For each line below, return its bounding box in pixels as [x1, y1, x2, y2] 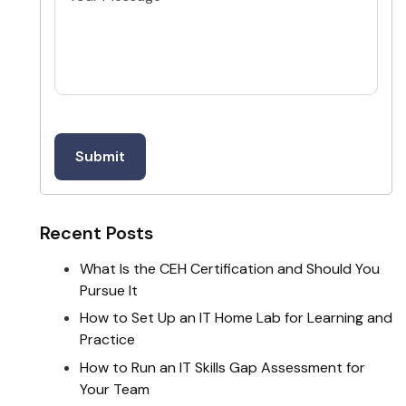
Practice [79, 330, 135, 350]
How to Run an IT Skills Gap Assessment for [79, 357, 365, 377]
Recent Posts [39, 221, 153, 245]
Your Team [79, 379, 150, 399]
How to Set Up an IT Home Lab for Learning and [79, 308, 392, 328]
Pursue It [79, 281, 138, 300]
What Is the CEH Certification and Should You [79, 259, 380, 278]
